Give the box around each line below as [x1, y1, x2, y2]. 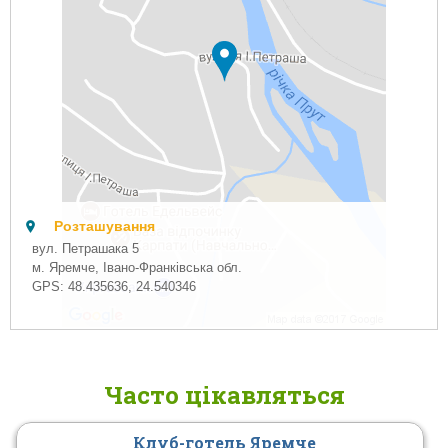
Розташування [54, 218, 155, 235]
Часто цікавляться [104, 378, 346, 411]
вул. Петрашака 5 [32, 241, 140, 257]
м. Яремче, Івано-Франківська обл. [32, 260, 243, 276]
